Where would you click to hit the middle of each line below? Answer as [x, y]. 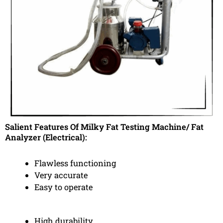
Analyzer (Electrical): [46, 137]
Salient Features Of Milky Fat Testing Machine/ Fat [104, 126]
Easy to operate [64, 187]
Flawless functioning [75, 163]
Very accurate [61, 175]
